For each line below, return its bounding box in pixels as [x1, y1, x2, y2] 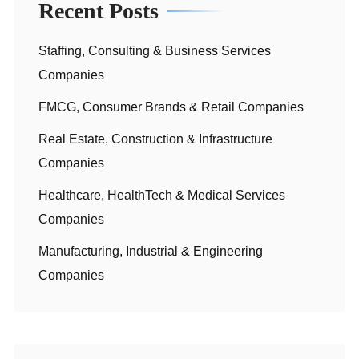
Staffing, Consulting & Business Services [38, 43, 271, 58]
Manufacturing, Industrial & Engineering [38, 244, 263, 258]
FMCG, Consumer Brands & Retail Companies [38, 99, 304, 114]
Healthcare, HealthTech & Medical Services [38, 188, 285, 202]
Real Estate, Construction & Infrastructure [38, 131, 272, 146]
